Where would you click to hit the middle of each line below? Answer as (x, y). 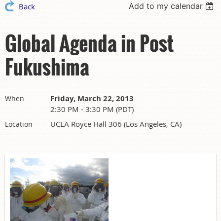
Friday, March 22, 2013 (92, 98)
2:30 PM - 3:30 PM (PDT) (92, 109)
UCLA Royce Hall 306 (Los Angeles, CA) (116, 124)
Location (19, 124)
